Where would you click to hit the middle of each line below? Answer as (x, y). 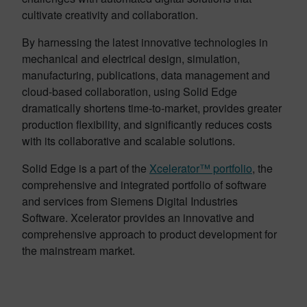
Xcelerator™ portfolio (201, 168)
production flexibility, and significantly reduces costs (147, 124)
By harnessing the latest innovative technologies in (145, 42)
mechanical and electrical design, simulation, (131, 58)
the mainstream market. (78, 250)
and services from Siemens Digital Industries (130, 201)
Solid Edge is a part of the (86, 168)
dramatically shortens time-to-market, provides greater (152, 108)
